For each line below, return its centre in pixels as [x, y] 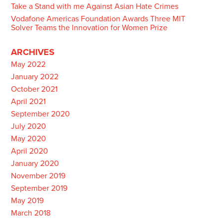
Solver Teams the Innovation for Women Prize [89, 28]
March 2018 [30, 213]
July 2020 [28, 126]
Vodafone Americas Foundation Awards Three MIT [98, 19]
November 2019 [38, 176]
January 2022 [34, 77]
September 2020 [40, 114]
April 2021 [28, 102]
